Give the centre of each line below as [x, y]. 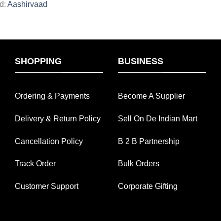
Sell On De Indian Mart [158, 118]
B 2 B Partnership [149, 141]
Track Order [35, 164]
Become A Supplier [151, 96]
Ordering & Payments [52, 96]
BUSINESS [141, 61]
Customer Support [47, 186]
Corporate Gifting [148, 186]
